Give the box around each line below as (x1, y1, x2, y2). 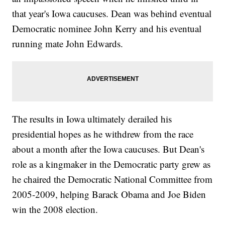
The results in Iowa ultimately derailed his (12, 112, 172, 125)
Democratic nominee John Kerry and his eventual (12, 22, 202, 35)
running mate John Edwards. (12, 37, 127, 50)
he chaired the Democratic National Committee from (12, 172, 213, 185)
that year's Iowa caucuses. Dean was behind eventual (12, 7, 212, 20)
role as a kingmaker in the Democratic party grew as (12, 157, 211, 170)
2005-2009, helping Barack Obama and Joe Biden (12, 187, 206, 200)
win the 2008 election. (12, 202, 101, 215)
